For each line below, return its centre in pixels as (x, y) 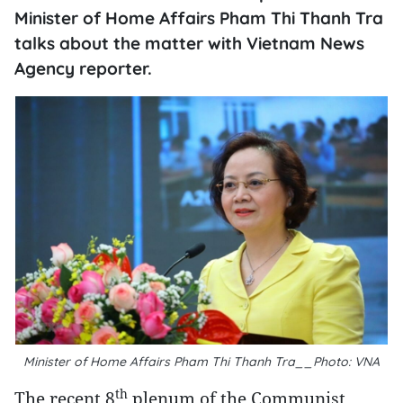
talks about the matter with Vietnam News (189, 43)
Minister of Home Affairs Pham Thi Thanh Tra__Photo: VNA (201, 362)
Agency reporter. (83, 68)
